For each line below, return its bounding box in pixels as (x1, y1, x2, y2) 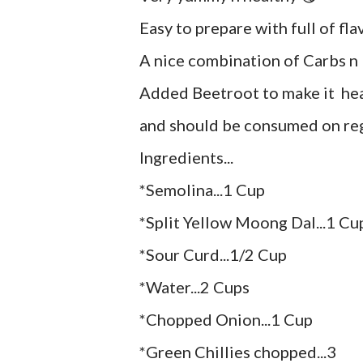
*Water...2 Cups (139, 276, 250, 297)
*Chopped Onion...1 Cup (139, 309, 313, 329)
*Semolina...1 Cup (139, 179, 265, 199)
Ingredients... (139, 147, 233, 167)
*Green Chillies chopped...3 (139, 341, 336, 361)
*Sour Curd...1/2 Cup (139, 244, 287, 264)
